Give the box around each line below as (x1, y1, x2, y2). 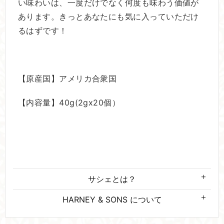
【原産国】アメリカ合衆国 (18, 73, 117, 83)
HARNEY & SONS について (62, 194, 162, 204)
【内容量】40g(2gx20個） (18, 97, 120, 107)
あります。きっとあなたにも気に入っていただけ (18, 11, 199, 21)
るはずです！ (18, 25, 67, 35)
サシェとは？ (88, 173, 136, 184)
